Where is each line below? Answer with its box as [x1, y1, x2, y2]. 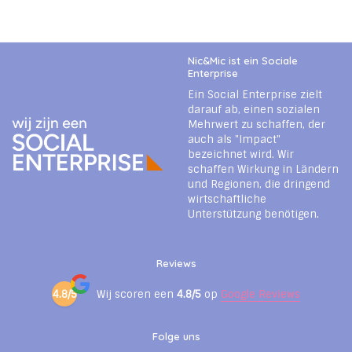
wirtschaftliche [188, 192, 266, 207]
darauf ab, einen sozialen [188, 103, 320, 117]
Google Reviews [221, 287, 300, 301]
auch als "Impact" [188, 133, 280, 147]
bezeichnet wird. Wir [188, 148, 294, 162]
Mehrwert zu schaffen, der [188, 118, 325, 132]
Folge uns [152, 330, 200, 343]
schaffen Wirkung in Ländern [188, 163, 339, 177]
